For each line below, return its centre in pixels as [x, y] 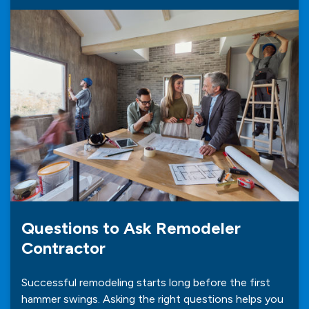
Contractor [63, 248]
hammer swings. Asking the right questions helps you [152, 299]
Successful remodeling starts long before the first [146, 283]
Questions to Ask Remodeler [131, 228]
